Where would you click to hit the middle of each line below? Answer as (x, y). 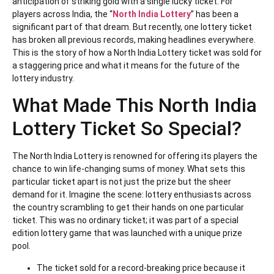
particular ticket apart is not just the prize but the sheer (122, 182)
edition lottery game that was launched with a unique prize (127, 233)
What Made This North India (135, 106)
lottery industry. (43, 79)
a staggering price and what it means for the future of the (126, 66)
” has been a (215, 14)
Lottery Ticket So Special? (127, 129)
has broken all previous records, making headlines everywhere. (134, 40)
